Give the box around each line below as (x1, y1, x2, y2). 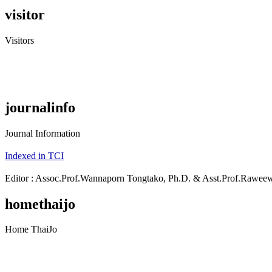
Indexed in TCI (5, 150, 64, 161)
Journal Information (5, 127, 80, 138)
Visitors (5, 35, 34, 46)
